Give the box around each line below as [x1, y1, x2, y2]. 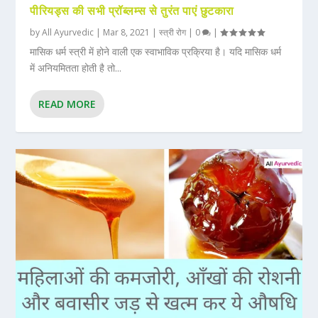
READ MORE [38, 97, 97, 111]
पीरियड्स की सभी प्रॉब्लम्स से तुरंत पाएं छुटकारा [30, 2, 234, 18]
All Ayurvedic [42, 26, 94, 38]
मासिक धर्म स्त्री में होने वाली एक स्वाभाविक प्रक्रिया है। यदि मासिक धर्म [30, 44, 282, 58]
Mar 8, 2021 [103, 26, 150, 38]
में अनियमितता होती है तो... [30, 60, 122, 75]
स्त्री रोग [159, 26, 187, 38]
